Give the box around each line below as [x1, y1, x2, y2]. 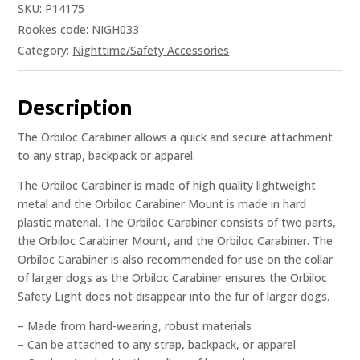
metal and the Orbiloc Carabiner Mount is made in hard [18, 196, 307, 212]
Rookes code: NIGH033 [18, 22, 140, 38]
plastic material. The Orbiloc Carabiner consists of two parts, [18, 215, 337, 231]
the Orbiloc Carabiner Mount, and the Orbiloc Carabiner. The [18, 233, 333, 249]
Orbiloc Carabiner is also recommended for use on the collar [18, 252, 333, 268]
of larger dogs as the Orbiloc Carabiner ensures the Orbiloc [18, 270, 328, 286]
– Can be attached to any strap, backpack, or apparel [18, 337, 297, 353]
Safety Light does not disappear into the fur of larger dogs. [18, 288, 330, 305]
